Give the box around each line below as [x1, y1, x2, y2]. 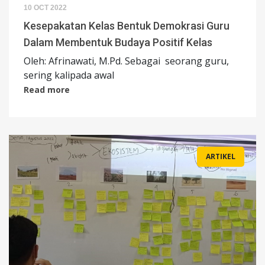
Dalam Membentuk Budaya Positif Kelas [24, 36, 212, 49]
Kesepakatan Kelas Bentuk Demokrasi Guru [24, 20, 230, 33]
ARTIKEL [206, 151, 235, 162]
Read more [24, 84, 70, 96]
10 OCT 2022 [24, 4, 67, 12]
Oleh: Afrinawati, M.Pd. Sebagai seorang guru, [24, 54, 229, 68]
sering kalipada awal [24, 69, 117, 82]
